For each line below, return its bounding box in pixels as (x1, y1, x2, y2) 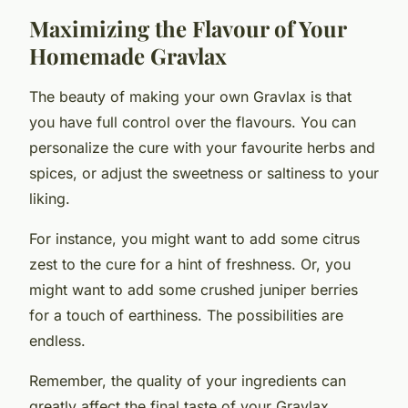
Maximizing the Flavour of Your (29, 13, 346, 43)
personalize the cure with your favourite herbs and (29, 138, 375, 157)
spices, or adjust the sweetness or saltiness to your (29, 163, 379, 182)
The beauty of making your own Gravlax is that (29, 87, 352, 106)
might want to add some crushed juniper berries (29, 280, 358, 299)
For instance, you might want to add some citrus (29, 229, 360, 248)
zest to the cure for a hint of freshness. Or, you (29, 254, 351, 273)
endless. (29, 331, 86, 350)
